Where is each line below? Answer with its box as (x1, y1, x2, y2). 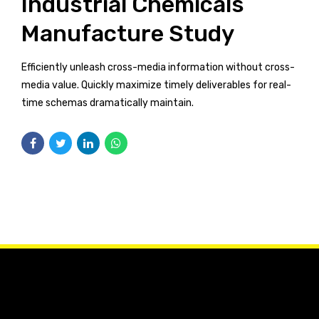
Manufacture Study (21, 19, 234, 47)
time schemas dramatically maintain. (21, 96, 194, 109)
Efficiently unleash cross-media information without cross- (21, 61, 295, 73)
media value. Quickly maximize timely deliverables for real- (21, 78, 291, 91)
